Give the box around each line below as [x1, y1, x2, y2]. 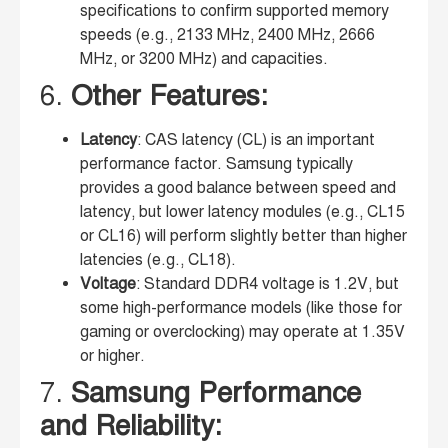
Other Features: [71, 78, 267, 114]
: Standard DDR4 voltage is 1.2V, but [136, 274, 399, 295]
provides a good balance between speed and [80, 178, 396, 199]
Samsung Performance [71, 375, 361, 411]
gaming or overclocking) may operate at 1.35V [80, 322, 405, 343]
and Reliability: [40, 408, 221, 444]
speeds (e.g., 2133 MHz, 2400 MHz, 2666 [80, 25, 375, 46]
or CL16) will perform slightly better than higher [80, 226, 407, 247]
